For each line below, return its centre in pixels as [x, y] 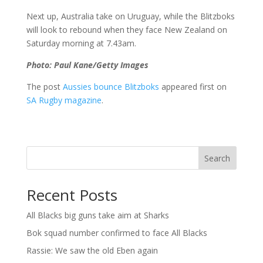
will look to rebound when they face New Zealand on [127, 30]
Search [218, 159]
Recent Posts [72, 195]
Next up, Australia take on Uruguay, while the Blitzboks [130, 16]
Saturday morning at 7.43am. [81, 43]
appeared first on [193, 87]
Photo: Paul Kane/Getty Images [87, 65]
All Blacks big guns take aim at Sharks [97, 215]
